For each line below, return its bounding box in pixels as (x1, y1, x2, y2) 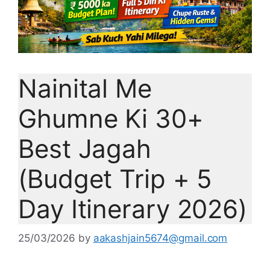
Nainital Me (18, 72, 152, 104)
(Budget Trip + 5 (18, 163, 213, 194)
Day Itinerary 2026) (18, 193, 248, 224)
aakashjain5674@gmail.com (93, 232, 228, 245)
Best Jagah (18, 133, 151, 164)
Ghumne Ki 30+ (18, 102, 204, 134)
